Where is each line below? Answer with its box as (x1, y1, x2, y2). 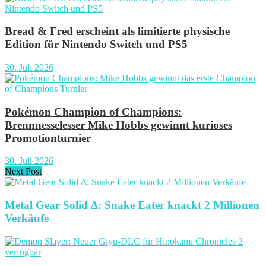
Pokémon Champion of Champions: (5, 105, 182, 118)
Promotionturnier (5, 131, 91, 144)
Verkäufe (5, 212, 49, 225)
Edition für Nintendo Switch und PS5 (5, 38, 188, 51)
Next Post (5, 166, 42, 177)
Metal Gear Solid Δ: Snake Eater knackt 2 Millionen (5, 199, 259, 212)
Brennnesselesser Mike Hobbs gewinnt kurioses (5, 118, 232, 131)
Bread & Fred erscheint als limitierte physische (5, 25, 230, 38)
